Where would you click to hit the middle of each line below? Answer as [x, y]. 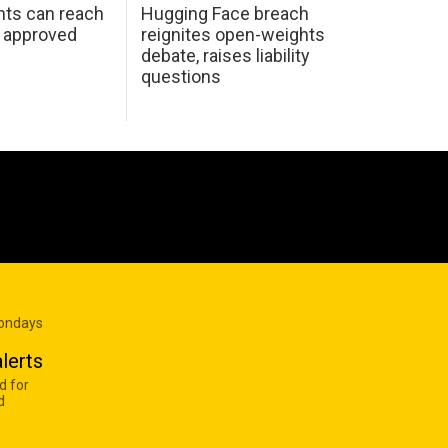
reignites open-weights [232, 34]
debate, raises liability [225, 55]
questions [180, 76]
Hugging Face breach [224, 13]
